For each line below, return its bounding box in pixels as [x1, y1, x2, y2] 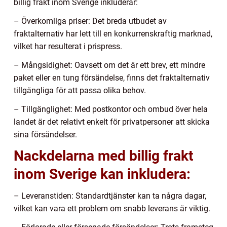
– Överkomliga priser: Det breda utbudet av [14, 16, 167, 26]
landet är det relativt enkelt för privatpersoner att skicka [14, 117, 210, 127]
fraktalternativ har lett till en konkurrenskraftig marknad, [14, 29, 212, 39]
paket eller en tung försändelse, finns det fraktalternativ [14, 73, 210, 83]
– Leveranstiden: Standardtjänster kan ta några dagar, [14, 191, 206, 201]
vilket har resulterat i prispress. [14, 42, 122, 52]
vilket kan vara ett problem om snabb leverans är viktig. [14, 204, 210, 214]
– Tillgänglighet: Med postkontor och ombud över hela [14, 104, 208, 115]
